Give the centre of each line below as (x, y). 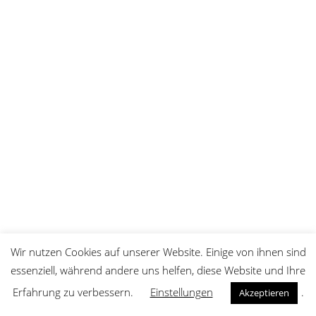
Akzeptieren (264, 293)
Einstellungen (181, 292)
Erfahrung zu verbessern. (74, 292)
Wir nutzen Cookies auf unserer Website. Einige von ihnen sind (158, 251)
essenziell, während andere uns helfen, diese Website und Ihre (158, 270)
